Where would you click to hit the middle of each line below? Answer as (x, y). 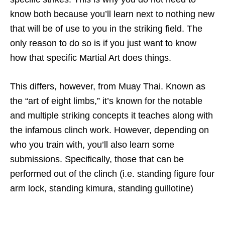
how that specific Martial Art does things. (91, 58)
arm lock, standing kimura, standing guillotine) (103, 188)
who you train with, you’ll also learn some (92, 144)
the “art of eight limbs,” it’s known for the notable (106, 101)
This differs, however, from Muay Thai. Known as (108, 86)
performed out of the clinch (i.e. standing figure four (112, 174)
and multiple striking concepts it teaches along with (111, 115)
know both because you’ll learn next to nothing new (112, 14)
